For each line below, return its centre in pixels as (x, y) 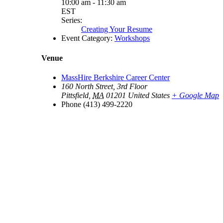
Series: (72, 20)
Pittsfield (75, 95)
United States (149, 95)
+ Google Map (195, 95)
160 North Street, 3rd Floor (104, 86)
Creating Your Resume (117, 29)
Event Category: (87, 38)
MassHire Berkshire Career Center (115, 77)
